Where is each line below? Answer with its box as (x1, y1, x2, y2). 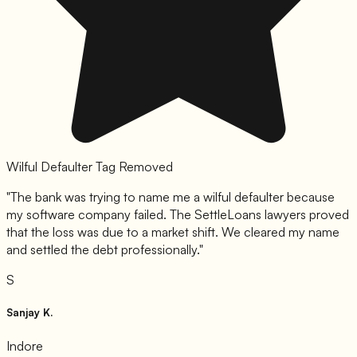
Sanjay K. (6, 305, 53, 319)
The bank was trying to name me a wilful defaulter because (10, 188, 335, 205)
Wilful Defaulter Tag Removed (6, 158, 173, 175)
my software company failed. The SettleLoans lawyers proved (6, 206, 349, 222)
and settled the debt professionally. (6, 241, 199, 257)
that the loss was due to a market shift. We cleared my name (6, 223, 339, 240)
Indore (6, 338, 43, 355)
